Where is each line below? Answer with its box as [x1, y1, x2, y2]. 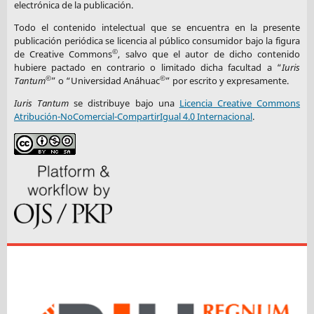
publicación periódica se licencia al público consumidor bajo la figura [13, 34, 301, 48]
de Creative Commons [13, 48, 113, 61]
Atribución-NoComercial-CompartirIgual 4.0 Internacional [13, 110, 252, 123]
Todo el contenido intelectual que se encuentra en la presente [13, 21, 301, 34]
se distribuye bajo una [69, 97, 179, 110]
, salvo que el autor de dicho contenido [118, 48, 301, 61]
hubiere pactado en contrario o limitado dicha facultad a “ [13, 61, 282, 74]
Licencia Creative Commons [179, 97, 301, 110]
